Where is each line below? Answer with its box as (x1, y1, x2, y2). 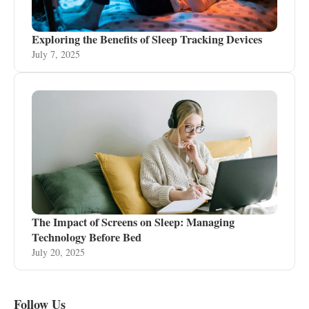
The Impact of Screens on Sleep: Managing (32, 214, 235, 230)
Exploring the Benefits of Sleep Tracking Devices (32, 31, 262, 48)
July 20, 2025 (32, 246, 85, 259)
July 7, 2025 (32, 48, 80, 61)
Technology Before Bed (32, 229, 141, 246)
